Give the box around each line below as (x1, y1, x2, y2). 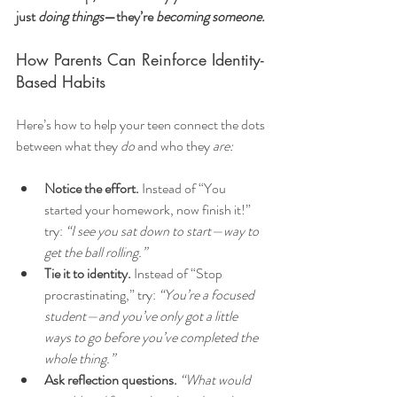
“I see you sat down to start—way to (66, 221, 261, 242)
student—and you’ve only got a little (44, 306, 240, 327)
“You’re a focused (159, 284, 257, 306)
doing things (38, 6, 104, 27)
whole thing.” (44, 348, 115, 370)
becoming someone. (156, 6, 265, 27)
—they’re (104, 6, 156, 27)
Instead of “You (139, 178, 229, 199)
